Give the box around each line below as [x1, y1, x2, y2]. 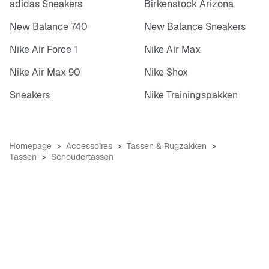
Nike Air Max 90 [10, 65, 80, 79]
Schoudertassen [51, 151, 113, 162]
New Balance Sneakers [144, 20, 246, 33]
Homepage [10, 140, 52, 151]
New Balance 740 [10, 20, 88, 33]
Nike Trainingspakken [144, 88, 238, 101]
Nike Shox [144, 65, 188, 79]
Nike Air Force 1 [10, 43, 77, 56]
